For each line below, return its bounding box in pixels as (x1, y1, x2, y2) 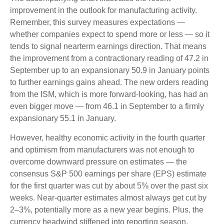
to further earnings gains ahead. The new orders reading (10, 77, 208, 86)
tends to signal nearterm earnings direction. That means (10, 41, 206, 50)
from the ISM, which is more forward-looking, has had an (10, 89, 208, 98)
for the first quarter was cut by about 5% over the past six (10, 181, 208, 190)
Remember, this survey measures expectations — (10, 17, 185, 26)
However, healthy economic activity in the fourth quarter (10, 133, 205, 142)
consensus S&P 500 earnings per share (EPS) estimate (10, 169, 206, 178)
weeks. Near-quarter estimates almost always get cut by (10, 193, 206, 202)
